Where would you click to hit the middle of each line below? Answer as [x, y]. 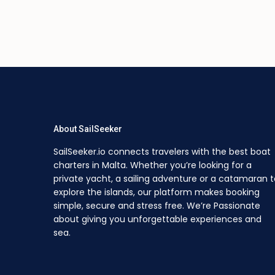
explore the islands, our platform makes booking [157, 192]
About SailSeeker [88, 129]
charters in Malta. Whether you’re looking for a [153, 165]
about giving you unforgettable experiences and [157, 219]
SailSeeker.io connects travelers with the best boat [162, 152]
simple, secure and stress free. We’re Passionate [157, 206]
